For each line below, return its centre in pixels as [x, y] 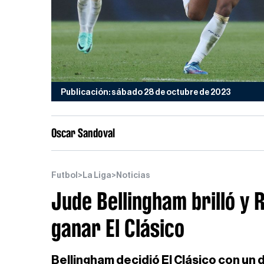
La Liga [97, 176]
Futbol [65, 176]
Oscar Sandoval [83, 133]
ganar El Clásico [118, 228]
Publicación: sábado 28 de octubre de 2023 [146, 93]
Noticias [133, 176]
